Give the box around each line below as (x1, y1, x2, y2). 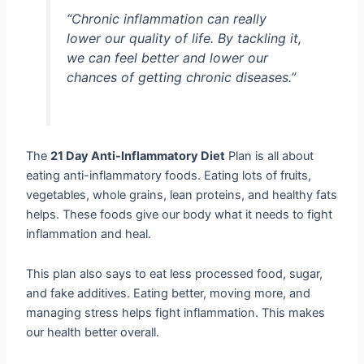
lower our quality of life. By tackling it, (66, 30, 301, 47)
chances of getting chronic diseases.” (66, 69, 296, 86)
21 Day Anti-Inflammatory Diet (50, 148, 226, 163)
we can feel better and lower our (66, 50, 268, 67)
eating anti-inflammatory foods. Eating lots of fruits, (26, 167, 312, 183)
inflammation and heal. (26, 226, 152, 241)
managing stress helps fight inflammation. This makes (26, 305, 326, 321)
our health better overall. (26, 325, 160, 340)
